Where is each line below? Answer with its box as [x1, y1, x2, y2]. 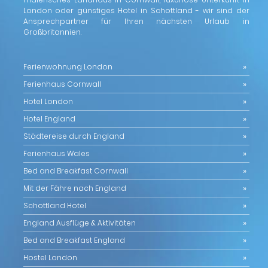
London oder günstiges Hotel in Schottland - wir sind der [23, 5, 249, 16]
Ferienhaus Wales [23, 148, 90, 159]
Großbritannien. [23, 26, 81, 37]
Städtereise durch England [23, 130, 124, 141]
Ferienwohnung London [23, 61, 112, 72]
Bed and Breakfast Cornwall [23, 165, 128, 176]
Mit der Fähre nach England [23, 182, 126, 193]
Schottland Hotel [23, 200, 86, 211]
